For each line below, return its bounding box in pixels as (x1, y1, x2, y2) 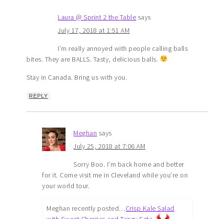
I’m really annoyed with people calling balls (58, 44, 188, 53)
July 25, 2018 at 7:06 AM (73, 141, 146, 151)
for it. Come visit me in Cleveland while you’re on (42, 170, 188, 179)
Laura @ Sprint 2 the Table (58, 12, 136, 22)
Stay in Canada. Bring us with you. (26, 72, 128, 82)
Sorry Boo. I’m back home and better (73, 159, 184, 169)
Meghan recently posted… (46, 203, 126, 213)
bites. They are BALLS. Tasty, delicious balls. (26, 54, 160, 64)
